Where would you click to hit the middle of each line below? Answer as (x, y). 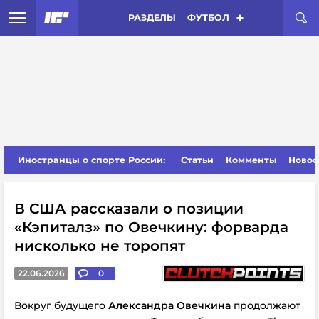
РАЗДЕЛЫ (152, 17)
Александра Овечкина (169, 305)
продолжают (266, 305)
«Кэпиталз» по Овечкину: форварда (151, 227)
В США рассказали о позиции (129, 209)
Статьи (198, 160)
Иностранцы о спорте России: (91, 160)
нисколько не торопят (100, 246)
